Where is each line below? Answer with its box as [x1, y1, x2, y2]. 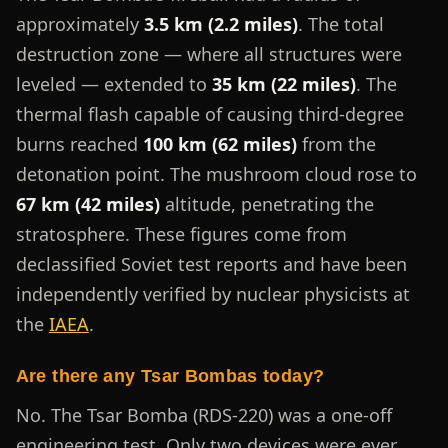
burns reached [15, 131, 143, 156]
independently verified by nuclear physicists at [15, 281, 410, 306]
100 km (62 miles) [142, 131, 297, 156]
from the [296, 131, 376, 156]
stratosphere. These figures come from [15, 221, 347, 246]
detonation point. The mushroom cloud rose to [15, 161, 417, 186]
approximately [15, 11, 144, 36]
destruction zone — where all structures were [15, 41, 402, 66]
